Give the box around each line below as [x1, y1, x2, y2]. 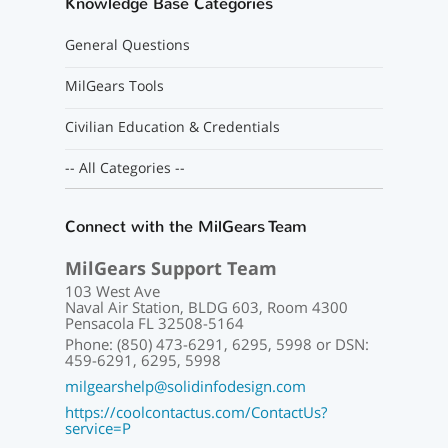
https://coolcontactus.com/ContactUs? [64, 401, 327, 422]
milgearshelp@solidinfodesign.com [64, 375, 306, 396]
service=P [64, 417, 131, 438]
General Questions [64, 34, 190, 54]
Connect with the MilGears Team [64, 215, 307, 237]
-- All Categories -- [64, 157, 185, 177]
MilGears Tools [64, 75, 164, 95]
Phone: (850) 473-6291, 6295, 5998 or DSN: [64, 333, 369, 354]
